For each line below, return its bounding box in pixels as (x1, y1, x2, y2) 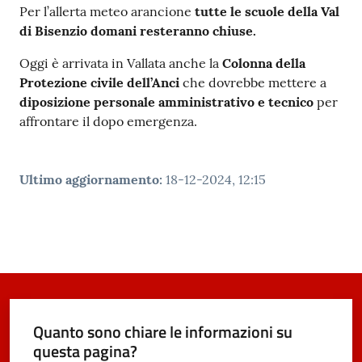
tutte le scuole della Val (195, 3, 339, 20)
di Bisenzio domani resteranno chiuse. (19, 23, 256, 40)
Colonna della (222, 55, 305, 72)
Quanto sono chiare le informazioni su (32, 318, 293, 344)
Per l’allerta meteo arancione (19, 3, 195, 20)
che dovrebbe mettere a (179, 74, 326, 91)
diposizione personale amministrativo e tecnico (19, 94, 314, 111)
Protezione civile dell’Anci (19, 74, 179, 91)
